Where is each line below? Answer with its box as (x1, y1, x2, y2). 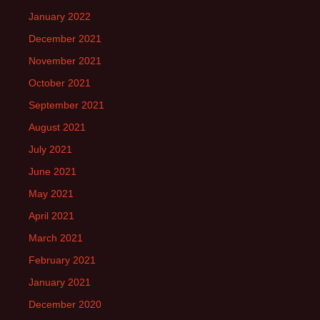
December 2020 (29, 299, 101, 310)
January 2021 (29, 276, 91, 288)
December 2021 (29, 33, 101, 44)
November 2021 (29, 55, 101, 66)
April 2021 (29, 210, 74, 221)
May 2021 (29, 188, 74, 199)
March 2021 (29, 232, 83, 244)
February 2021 (29, 254, 96, 266)
